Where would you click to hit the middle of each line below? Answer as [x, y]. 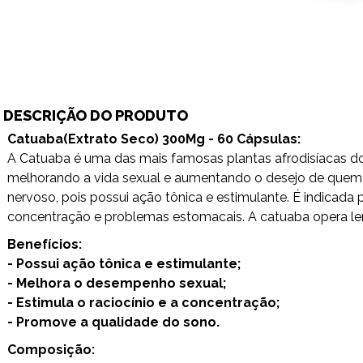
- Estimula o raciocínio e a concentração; [143, 303]
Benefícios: [45, 244]
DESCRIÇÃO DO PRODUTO [96, 115]
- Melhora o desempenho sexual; [117, 283]
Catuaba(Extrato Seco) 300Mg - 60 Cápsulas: [154, 139]
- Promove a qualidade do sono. [113, 322]
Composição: [51, 350]
